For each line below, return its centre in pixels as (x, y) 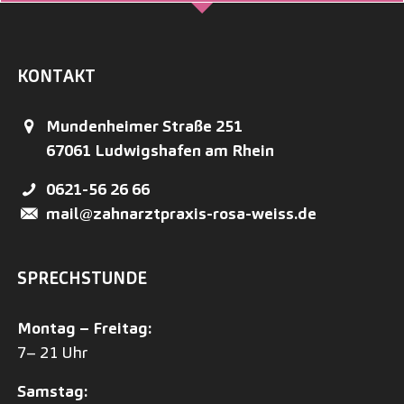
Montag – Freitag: (84, 327)
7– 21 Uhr (54, 352)
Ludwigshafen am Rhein (184, 151)
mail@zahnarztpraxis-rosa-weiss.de (181, 214)
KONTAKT (56, 77)
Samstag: (52, 390)
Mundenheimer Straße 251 (144, 126)
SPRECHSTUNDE (82, 279)
